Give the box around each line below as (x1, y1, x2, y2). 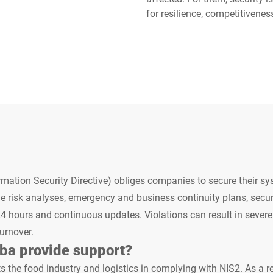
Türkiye (206, 15, 234, 27)
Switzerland (15, 15, 60, 27)
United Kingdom (15, 52, 76, 64)
